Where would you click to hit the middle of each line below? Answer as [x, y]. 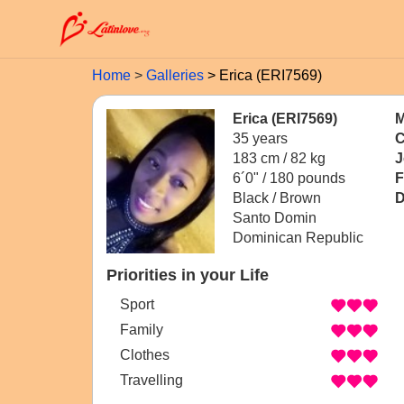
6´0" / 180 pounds [289, 178]
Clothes [145, 355]
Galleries [175, 75]
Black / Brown [277, 198]
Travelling [151, 381]
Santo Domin [275, 218]
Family [142, 330]
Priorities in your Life [188, 275]
